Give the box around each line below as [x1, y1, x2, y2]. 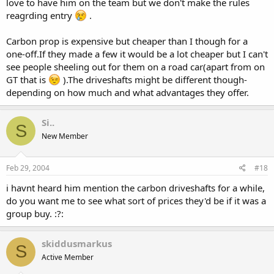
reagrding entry [6, 9, 75, 21]
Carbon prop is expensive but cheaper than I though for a [6, 35, 248, 47]
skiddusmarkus [42, 237, 112, 250]
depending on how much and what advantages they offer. [6, 86, 249, 98]
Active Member [42, 251, 94, 262]
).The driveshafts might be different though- [61, 73, 247, 86]
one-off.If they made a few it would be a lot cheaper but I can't [6, 48, 268, 60]
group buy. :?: [6, 207, 64, 220]
